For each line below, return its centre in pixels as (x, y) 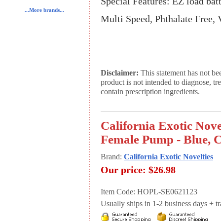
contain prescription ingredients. (150, 92)
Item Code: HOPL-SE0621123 (149, 192)
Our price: (123, 170)
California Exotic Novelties (168, 157)
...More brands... (44, 10)
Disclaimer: (120, 73)
